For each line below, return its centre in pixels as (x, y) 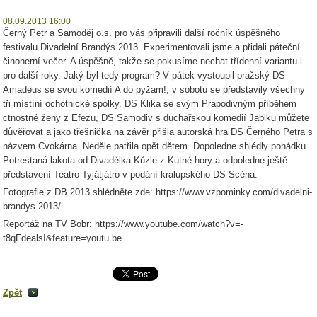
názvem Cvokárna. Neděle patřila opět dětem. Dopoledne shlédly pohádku (154, 146)
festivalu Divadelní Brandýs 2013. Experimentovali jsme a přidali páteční (151, 47)
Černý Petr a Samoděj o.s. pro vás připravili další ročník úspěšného (142, 33)
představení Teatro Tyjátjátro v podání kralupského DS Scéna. (130, 174)
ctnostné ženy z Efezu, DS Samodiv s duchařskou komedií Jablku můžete (156, 118)
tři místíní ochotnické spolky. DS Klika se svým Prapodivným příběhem (150, 104)
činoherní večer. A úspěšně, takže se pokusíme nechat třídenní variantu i (152, 61)
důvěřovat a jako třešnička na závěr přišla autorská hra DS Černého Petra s (158, 132)
